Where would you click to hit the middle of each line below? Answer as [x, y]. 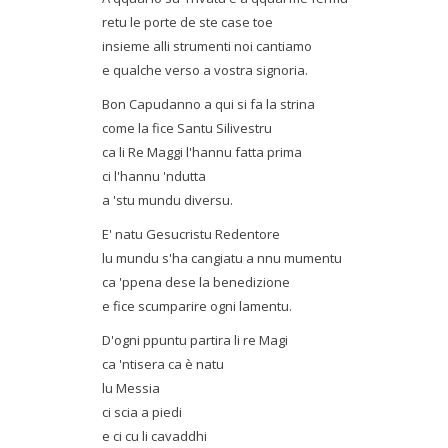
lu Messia [131, 388]
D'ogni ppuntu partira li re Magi [195, 340]
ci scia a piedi [142, 412]
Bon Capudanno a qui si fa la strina [208, 104]
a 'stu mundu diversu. [167, 200]
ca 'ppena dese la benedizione [196, 282]
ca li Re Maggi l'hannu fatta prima [202, 152]
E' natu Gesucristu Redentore [191, 234]
